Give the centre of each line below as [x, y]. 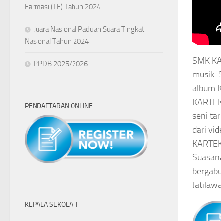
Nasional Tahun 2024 [57, 42]
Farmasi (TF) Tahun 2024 [63, 7]
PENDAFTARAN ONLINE [59, 106]
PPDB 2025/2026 [61, 64]
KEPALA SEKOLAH [51, 205]
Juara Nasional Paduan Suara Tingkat [89, 29]
